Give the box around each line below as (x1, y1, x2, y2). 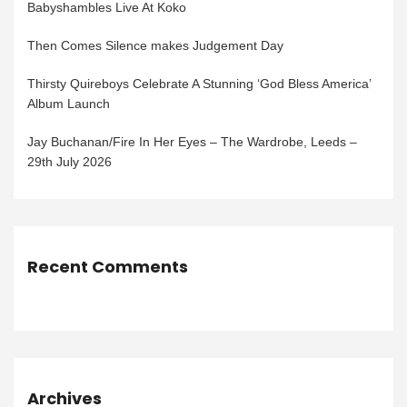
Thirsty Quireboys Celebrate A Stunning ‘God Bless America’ (27, 76, 371, 92)
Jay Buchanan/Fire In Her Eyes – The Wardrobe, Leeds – (27, 134, 357, 150)
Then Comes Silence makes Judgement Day (27, 38, 283, 54)
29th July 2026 (27, 154, 112, 170)
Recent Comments (27, 255, 188, 279)
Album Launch (27, 96, 110, 112)
